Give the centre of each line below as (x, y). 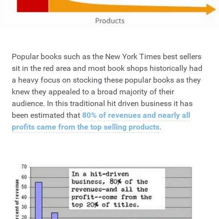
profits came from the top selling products (86, 127)
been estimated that (47, 115)
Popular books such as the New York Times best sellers (107, 57)
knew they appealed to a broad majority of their (93, 92)
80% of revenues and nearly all (136, 115)
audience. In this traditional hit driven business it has (102, 104)
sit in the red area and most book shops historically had (107, 68)
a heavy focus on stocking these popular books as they (106, 80)
